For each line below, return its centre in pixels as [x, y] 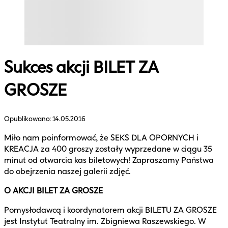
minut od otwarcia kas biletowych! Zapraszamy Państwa [109, 160]
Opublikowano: [28, 119]
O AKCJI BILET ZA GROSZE [53, 190]
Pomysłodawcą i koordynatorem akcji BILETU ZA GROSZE [110, 210]
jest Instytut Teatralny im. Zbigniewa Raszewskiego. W [105, 221]
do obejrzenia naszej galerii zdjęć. [67, 171]
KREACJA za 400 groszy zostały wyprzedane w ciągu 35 [108, 149]
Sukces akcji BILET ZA [81, 67]
